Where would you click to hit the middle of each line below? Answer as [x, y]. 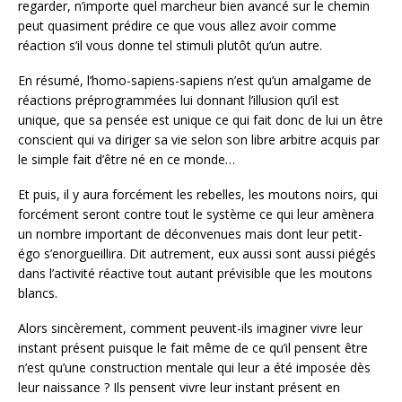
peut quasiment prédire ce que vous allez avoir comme [177, 26]
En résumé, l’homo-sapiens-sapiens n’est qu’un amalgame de [195, 81]
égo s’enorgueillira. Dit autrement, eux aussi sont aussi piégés [197, 253]
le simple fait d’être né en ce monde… [127, 160]
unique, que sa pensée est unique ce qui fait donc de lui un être [201, 120]
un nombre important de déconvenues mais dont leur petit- [190, 233]
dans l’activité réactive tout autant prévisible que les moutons [195, 273]
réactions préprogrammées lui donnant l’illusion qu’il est [179, 100]
